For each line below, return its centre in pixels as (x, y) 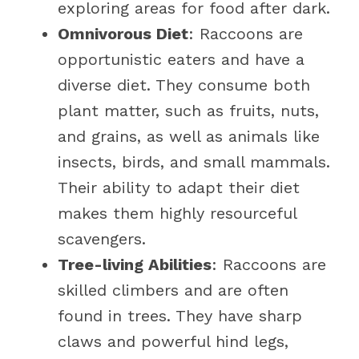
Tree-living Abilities (135, 264)
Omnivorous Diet (123, 34)
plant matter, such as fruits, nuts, (188, 111)
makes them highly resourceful (177, 213)
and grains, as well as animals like (189, 136)
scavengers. (102, 239)
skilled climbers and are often (173, 290)
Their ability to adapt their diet (179, 188)
